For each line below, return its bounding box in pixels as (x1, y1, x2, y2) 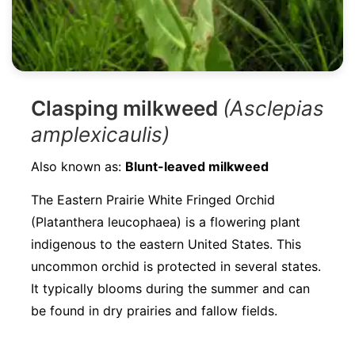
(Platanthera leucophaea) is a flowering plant (31, 214, 300, 230)
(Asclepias (223, 96, 324, 120)
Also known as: (31, 158, 125, 174)
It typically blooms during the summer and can (31, 281, 310, 296)
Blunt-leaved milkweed (125, 158, 269, 174)
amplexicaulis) (31, 122, 170, 147)
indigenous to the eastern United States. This (31, 236, 301, 252)
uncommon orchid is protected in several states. (31, 258, 321, 274)
